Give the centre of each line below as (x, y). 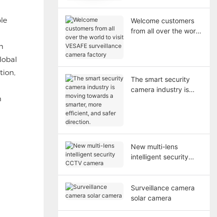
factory (142, 61)
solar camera (151, 198)
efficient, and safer (160, 120)
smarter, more (152, 109)
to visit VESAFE (154, 41)
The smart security (160, 79)
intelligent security (159, 156)
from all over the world (166, 31)
